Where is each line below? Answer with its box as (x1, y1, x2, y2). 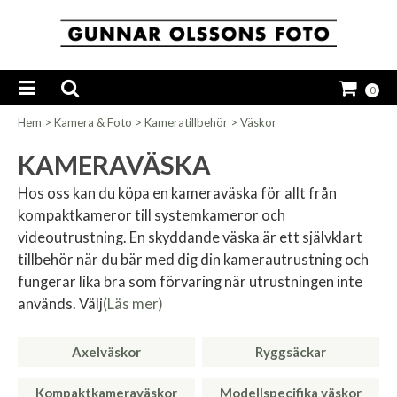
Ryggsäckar (255, 344, 327, 361)
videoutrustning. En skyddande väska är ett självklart (18, 229, 362, 247)
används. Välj (18, 295, 103, 314)
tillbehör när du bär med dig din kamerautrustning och (18, 251, 369, 269)
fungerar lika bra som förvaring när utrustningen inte (18, 273, 362, 292)
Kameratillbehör (144, 115, 228, 130)
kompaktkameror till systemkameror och (18, 206, 285, 225)
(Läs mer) (103, 295, 163, 314)
